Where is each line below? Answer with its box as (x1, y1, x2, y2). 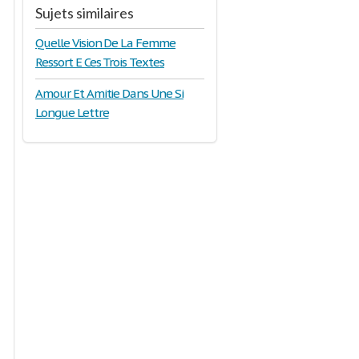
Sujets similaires (35, 4, 134, 22)
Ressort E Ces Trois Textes (35, 54, 164, 70)
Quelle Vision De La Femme (35, 35, 176, 50)
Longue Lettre (35, 105, 109, 120)
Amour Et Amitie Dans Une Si (35, 86, 184, 101)
